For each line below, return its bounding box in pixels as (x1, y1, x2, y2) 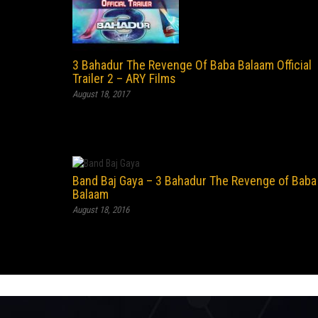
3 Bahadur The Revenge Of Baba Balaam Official (72, 57, 312, 72)
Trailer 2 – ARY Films (72, 71, 176, 86)
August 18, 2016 (72, 204, 129, 216)
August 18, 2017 (72, 89, 129, 99)
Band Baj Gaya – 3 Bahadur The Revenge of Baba (72, 173, 317, 189)
